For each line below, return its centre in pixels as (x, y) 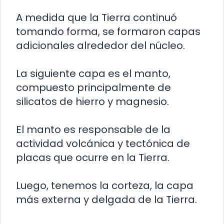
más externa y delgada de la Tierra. (106, 199)
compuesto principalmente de (93, 87)
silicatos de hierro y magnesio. (92, 101)
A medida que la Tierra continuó (96, 17)
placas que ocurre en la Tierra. (93, 157)
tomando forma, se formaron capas (108, 31)
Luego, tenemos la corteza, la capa (105, 185)
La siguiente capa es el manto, (93, 73)
